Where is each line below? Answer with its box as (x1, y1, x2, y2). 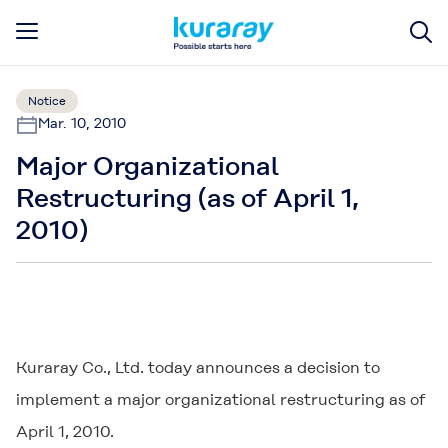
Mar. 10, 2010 (38, 115, 126, 131)
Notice (28, 94, 66, 108)
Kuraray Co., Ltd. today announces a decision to (16, 358, 380, 377)
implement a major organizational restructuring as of (16, 390, 426, 409)
